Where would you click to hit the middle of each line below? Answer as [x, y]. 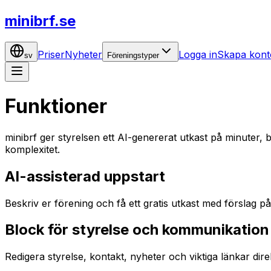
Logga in [198, 54]
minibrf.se [40, 21]
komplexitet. [32, 149]
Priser [51, 54]
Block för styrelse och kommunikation [137, 230]
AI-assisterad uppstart [85, 176]
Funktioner [56, 106]
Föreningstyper [133, 55]
